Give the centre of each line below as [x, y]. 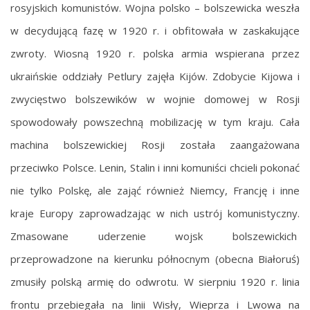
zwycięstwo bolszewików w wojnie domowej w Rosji [155, 99]
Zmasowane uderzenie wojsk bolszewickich [155, 236]
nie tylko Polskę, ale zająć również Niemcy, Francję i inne [155, 190]
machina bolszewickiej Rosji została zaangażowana [155, 144]
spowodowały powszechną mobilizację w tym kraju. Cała [155, 121]
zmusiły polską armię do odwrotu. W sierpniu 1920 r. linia [155, 281]
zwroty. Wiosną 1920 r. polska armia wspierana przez [155, 53]
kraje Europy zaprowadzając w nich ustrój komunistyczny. [155, 213]
